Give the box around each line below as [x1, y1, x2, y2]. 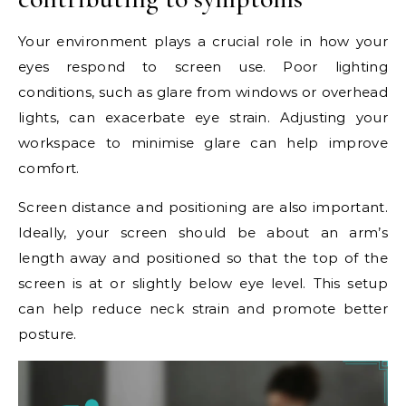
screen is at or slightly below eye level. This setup [18, 275, 388, 293]
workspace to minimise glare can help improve [18, 134, 388, 152]
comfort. [18, 159, 80, 178]
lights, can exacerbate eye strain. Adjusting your [18, 109, 388, 127]
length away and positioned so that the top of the [18, 249, 388, 267]
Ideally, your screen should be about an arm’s [18, 224, 388, 242]
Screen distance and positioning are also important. [18, 198, 388, 217]
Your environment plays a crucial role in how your [18, 33, 388, 51]
